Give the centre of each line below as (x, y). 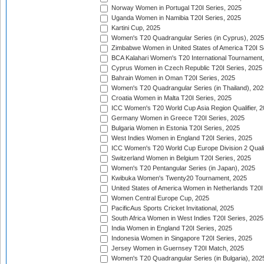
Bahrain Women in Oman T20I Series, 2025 (172, 78)
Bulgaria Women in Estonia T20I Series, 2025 (175, 128)
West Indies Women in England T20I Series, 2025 (181, 138)
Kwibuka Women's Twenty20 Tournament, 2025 (178, 178)
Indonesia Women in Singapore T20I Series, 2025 (181, 238)
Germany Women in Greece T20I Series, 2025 (177, 118)
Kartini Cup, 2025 (135, 28)
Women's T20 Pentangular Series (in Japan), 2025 (182, 168)
